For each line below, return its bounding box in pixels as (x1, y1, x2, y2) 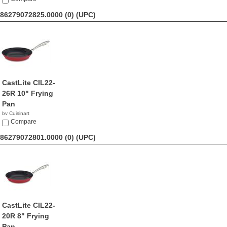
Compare (11, 118, 36, 125)
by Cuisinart (2, 110, 29, 116)
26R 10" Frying (2, 89, 53, 97)
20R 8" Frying (2, 212, 49, 220)
